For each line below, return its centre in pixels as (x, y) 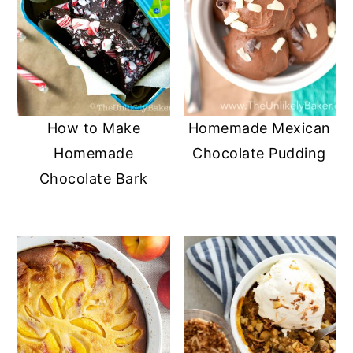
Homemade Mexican (259, 128)
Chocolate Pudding (259, 153)
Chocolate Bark (93, 178)
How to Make (94, 128)
